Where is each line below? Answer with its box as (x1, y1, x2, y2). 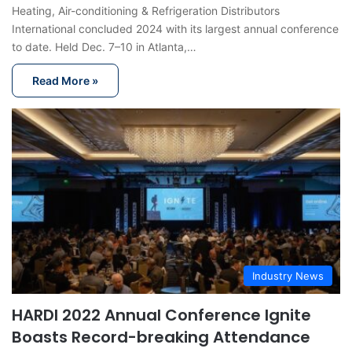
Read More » (32, 74, 98, 88)
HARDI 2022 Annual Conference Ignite (12, 303, 311, 326)
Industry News (252, 269, 324, 282)
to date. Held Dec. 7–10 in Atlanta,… (12, 40, 196, 54)
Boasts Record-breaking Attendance (12, 325, 310, 348)
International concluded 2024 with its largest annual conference (12, 22, 339, 36)
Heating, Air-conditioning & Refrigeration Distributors (12, 4, 280, 18)
